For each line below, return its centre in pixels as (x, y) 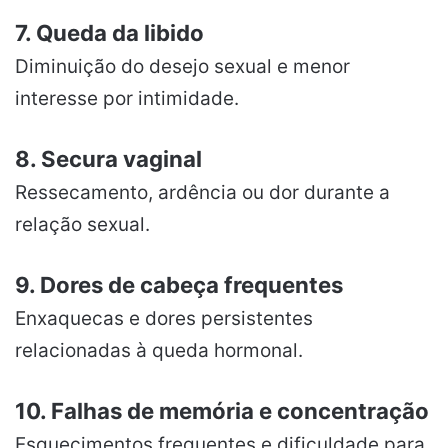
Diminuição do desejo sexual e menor (182, 66)
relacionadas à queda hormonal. (159, 350)
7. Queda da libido (109, 32)
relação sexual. (82, 224)
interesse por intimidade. (127, 98)
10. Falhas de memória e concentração (222, 410)
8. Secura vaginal (108, 158)
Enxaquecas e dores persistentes (164, 318)
